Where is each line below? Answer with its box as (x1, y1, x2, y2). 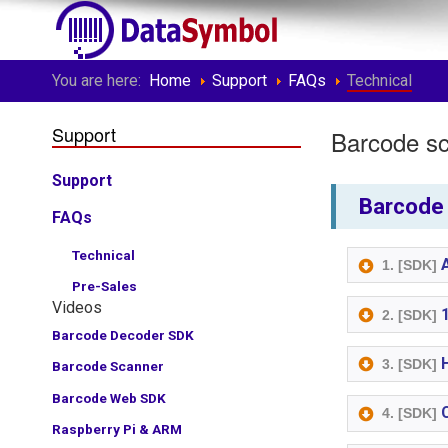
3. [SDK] (382, 355, 438, 372)
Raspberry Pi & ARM (52, 420, 182, 437)
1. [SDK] (382, 257, 438, 274)
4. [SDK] (382, 405, 438, 422)
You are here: (52, 71, 149, 90)
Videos (52, 298, 102, 318)
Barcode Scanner (52, 358, 164, 375)
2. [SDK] (382, 306, 438, 323)
